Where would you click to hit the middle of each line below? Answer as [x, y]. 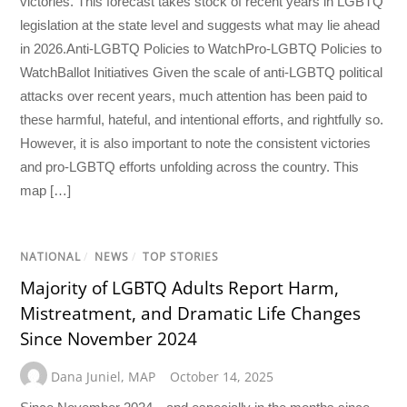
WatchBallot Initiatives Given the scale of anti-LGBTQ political [202, 72]
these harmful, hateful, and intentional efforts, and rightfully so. [202, 119]
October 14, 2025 [222, 377]
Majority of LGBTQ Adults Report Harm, [180, 288]
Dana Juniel [86, 377]
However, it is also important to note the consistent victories [196, 143]
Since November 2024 [109, 338]
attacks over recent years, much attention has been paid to [194, 95]
